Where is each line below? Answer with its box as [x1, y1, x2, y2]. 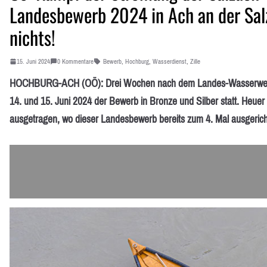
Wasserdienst [153, 55, 187, 67]
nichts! [10, 23, 55, 51]
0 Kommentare [57, 55, 94, 67]
